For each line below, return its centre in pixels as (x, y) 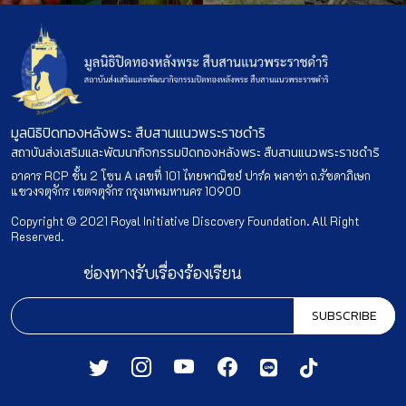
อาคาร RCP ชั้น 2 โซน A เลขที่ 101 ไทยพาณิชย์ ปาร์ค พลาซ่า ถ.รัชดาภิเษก (191, 175)
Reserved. (37, 236)
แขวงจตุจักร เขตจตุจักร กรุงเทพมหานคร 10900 (126, 190)
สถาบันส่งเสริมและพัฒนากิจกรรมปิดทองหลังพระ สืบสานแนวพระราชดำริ (195, 152)
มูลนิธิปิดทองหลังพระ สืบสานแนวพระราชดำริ (138, 132)
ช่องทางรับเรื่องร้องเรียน (163, 272)
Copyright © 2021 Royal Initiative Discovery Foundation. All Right (185, 220)
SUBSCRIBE (344, 315)
